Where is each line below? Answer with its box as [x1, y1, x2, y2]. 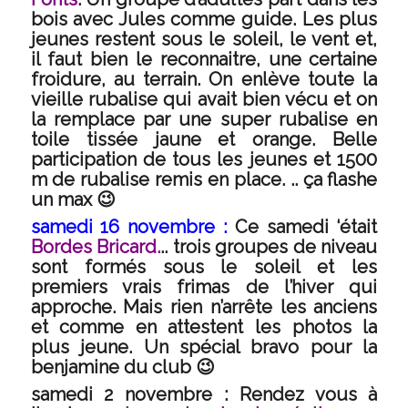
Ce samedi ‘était [227, 216, 378, 238]
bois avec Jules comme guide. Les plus [30, 8, 378, 30]
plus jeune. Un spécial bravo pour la [30, 336, 378, 358]
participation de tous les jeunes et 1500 [30, 148, 378, 170]
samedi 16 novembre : [30, 216, 227, 238]
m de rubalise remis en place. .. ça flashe [30, 168, 378, 190]
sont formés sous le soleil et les [30, 256, 378, 278]
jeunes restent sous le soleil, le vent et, [30, 28, 378, 50]
